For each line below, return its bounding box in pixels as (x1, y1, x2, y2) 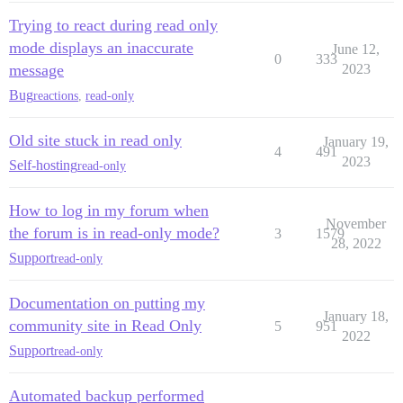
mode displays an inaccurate (9, 39, 193, 57)
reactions (33, 88, 78, 103)
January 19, (323, 134, 389, 149)
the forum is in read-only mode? (9, 224, 219, 242)
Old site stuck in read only (9, 131, 182, 149)
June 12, (332, 41, 380, 57)
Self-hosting (9, 157, 77, 173)
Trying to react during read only (9, 16, 218, 34)
